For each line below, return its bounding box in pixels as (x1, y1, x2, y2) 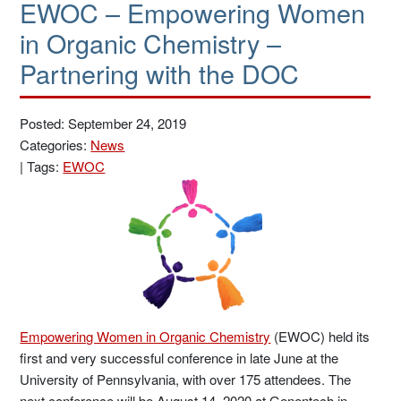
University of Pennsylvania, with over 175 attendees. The (20, 370, 352, 388)
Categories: (20, 135, 91, 154)
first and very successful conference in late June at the (20, 348, 339, 367)
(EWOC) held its (270, 327, 371, 346)
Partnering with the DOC (20, 55, 300, 91)
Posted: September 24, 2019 (20, 114, 187, 132)
